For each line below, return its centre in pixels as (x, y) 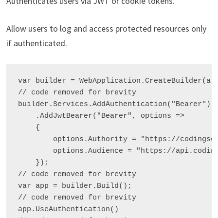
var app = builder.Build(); (75, 186)
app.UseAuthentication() (68, 209)
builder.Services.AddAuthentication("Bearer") (114, 104)
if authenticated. (36, 43)
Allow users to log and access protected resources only (106, 28)
